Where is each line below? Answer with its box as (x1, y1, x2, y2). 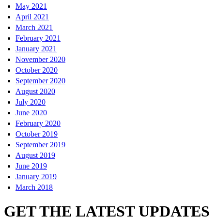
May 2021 (15, 2, 47, 11)
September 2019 (15, 140, 65, 149)
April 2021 (15, 13, 49, 21)
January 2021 (15, 45, 57, 53)
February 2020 (15, 119, 61, 128)
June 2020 (15, 108, 47, 117)
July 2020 (15, 98, 46, 107)
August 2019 (15, 151, 55, 160)
